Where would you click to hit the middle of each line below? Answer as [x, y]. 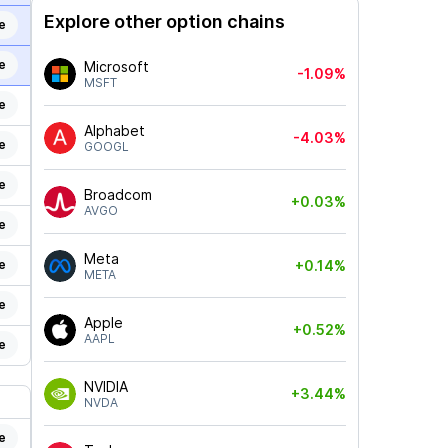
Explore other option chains [164, 21]
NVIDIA [105, 386]
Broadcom [117, 194]
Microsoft [116, 66]
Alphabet [114, 130]
